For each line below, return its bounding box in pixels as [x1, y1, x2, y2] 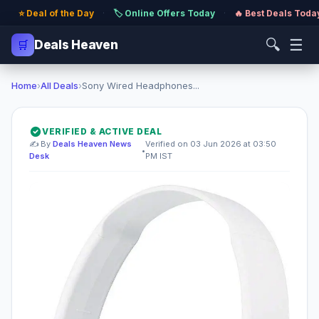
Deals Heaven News [53, 139, 132, 149]
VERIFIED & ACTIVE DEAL [42, 126, 162, 137]
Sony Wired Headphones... [82, 80, 199, 91]
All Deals [41, 80, 78, 91]
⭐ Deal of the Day [19, 7, 94, 19]
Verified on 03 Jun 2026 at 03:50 [145, 139, 276, 149]
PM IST [145, 151, 172, 161]
